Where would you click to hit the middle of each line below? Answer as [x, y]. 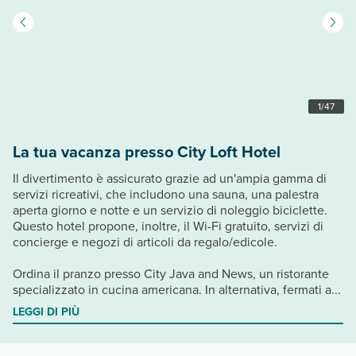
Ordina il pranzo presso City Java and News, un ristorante [171, 273]
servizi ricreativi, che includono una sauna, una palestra [166, 194]
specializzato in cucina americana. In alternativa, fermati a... [177, 289]
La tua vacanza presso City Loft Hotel [147, 151]
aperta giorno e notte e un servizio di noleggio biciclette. [170, 210]
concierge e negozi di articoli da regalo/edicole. [145, 242]
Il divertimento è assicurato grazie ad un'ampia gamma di [170, 178]
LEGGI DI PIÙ [46, 311]
